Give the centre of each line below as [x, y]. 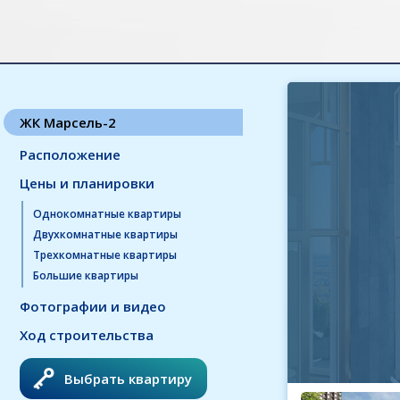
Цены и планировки [87, 183]
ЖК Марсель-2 [68, 122]
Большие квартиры [86, 275]
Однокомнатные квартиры [107, 214]
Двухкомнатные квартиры [105, 234]
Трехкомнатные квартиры [105, 255]
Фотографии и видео [93, 306]
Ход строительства [87, 335]
